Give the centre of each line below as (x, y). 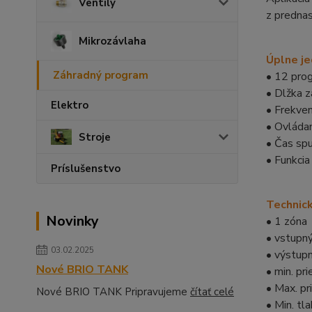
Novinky (72, 221)
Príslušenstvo (86, 168)
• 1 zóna (286, 221)
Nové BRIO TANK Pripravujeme (113, 291)
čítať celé (212, 291)
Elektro (70, 106)
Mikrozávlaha (112, 41)
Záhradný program (101, 76)
